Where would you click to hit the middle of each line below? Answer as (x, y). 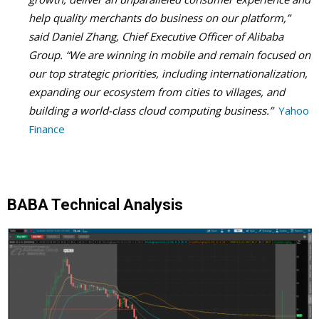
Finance (47, 129)
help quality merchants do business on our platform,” (159, 17)
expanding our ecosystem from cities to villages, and (157, 91)
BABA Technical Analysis (95, 204)
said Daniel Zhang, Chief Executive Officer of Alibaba (156, 36)
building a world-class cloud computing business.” (151, 110)
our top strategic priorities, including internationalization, (168, 73)
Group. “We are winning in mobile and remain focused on (169, 54)
